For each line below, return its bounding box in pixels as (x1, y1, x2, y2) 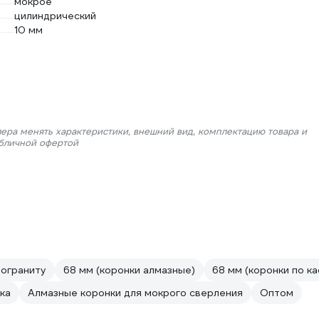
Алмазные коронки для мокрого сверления (28, 286, 243, 300)
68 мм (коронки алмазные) (63, 263, 195, 277)
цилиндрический (14, 9, 96, 23)
